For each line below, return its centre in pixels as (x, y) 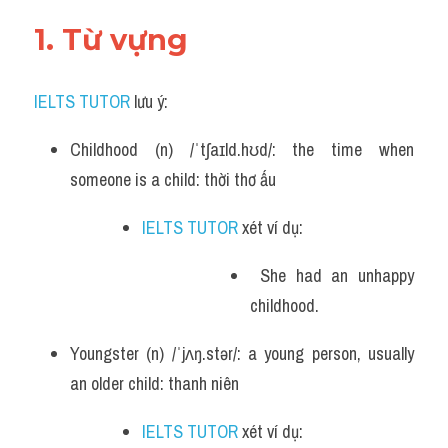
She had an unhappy (332, 275)
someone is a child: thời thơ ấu (173, 179)
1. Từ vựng (115, 39)
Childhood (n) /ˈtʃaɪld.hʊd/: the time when (242, 149)
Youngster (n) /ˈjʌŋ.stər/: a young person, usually (242, 353)
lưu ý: (149, 101)
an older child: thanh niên (154, 383)
